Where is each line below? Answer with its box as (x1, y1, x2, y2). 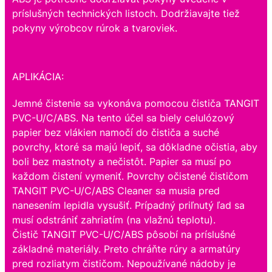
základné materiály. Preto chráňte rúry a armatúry (12, 242, 240, 255)
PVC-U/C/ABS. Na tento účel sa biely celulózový (12, 111, 234, 124)
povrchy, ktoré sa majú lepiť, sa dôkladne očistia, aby (12, 140, 257, 153)
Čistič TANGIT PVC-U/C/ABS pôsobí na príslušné (12, 228, 236, 240)
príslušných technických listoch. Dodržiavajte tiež (12, 7, 240, 19)
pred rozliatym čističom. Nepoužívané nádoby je (12, 257, 236, 270)
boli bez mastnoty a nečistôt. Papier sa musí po (12, 155, 231, 168)
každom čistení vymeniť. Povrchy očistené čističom (12, 169, 248, 182)
